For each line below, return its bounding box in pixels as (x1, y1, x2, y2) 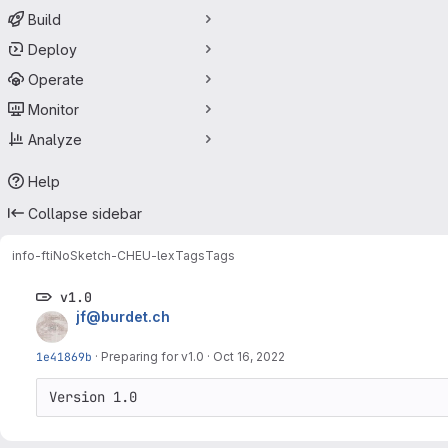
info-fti (12, 247, 53, 263)
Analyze (28, 130, 82, 148)
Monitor (28, 100, 79, 118)
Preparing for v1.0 (101, 349, 204, 364)
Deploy (28, 40, 77, 58)
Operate (28, 70, 84, 88)
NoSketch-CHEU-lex (53, 247, 175, 263)
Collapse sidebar (28, 204, 142, 222)
